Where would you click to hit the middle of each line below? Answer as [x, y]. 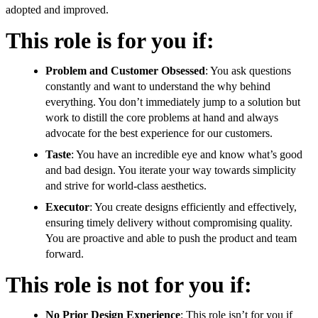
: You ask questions [248, 71]
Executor [67, 207]
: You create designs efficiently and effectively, [193, 207]
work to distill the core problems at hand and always [162, 118]
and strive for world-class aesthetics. [126, 186]
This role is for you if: [110, 41]
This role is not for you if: [129, 285]
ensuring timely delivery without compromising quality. [169, 223]
